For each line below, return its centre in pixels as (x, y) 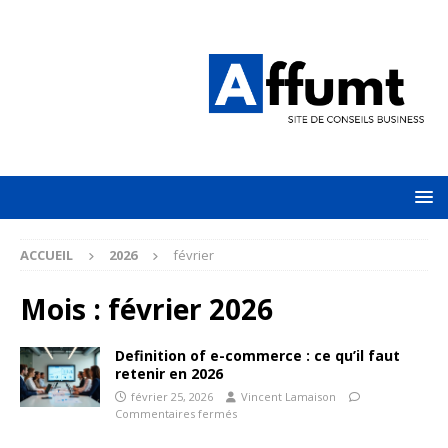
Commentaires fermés (176, 413)
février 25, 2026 (172, 396)
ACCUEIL (46, 254)
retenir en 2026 (169, 373)
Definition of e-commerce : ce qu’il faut (257, 355)
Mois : (64, 308)
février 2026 (190, 308)
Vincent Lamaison (288, 396)
